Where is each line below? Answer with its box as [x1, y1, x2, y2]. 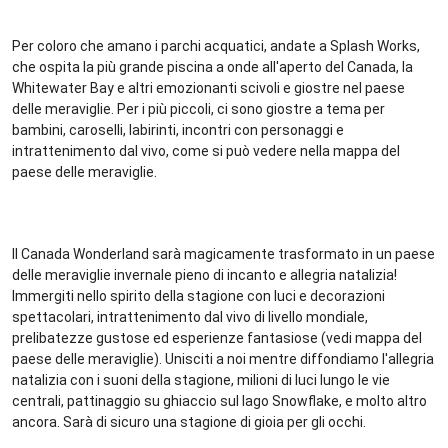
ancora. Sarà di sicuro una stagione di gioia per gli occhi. [11, 413, 366, 430]
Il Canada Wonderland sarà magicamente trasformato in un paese [11, 245, 435, 262]
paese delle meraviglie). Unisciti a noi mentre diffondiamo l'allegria [11, 350, 434, 367]
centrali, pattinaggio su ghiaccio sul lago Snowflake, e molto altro [11, 392, 427, 409]
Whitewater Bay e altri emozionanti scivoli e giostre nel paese [11, 79, 405, 96]
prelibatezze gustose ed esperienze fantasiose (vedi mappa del [11, 329, 422, 346]
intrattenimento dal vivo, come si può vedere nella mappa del [11, 142, 400, 159]
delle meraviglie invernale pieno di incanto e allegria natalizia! [11, 266, 397, 283]
